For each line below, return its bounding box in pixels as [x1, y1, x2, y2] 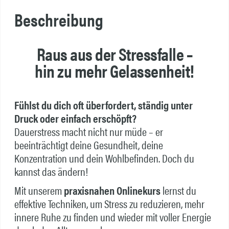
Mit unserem [14, 182, 64, 199]
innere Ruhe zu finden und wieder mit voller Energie [14, 209, 211, 225]
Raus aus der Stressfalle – [36, 41, 193, 66]
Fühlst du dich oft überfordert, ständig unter [14, 97, 193, 113]
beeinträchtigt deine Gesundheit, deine [14, 136, 163, 153]
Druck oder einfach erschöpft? [14, 110, 136, 127]
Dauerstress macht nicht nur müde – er [14, 123, 163, 140]
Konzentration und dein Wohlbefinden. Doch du [14, 150, 194, 167]
